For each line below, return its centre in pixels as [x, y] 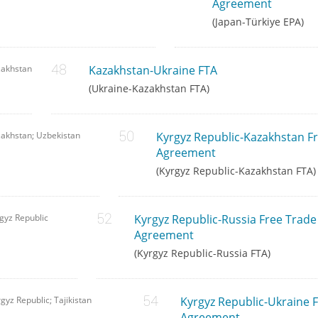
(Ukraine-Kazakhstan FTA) [149, 89]
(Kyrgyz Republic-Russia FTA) [202, 253]
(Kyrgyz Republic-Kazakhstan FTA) [236, 171]
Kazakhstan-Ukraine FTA [153, 71]
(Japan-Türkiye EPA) [258, 22]
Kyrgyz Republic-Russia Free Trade [225, 220]
